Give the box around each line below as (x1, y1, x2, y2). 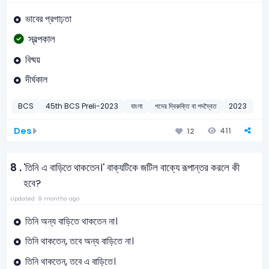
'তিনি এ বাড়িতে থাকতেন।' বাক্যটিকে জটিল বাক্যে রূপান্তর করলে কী (23, 160, 240, 175)
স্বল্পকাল (28, 32, 55, 47)
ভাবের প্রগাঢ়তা (25, 11, 71, 26)
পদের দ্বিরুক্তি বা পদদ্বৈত (154, 100, 217, 111)
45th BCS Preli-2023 (46, 100, 119, 111)
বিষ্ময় (25, 52, 40, 67)
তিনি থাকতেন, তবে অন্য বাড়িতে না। (25, 234, 134, 249)
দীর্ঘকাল (25, 73, 47, 87)
